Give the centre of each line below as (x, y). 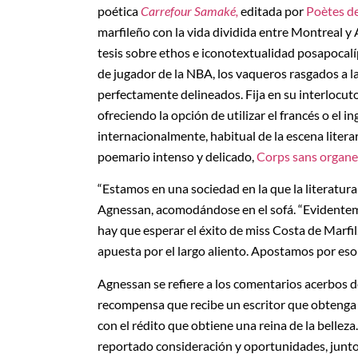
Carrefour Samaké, (189, 10)
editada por (272, 10)
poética (119, 10)
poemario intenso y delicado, (177, 156)
